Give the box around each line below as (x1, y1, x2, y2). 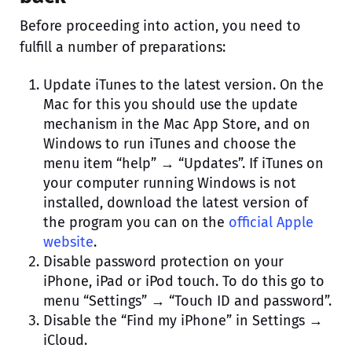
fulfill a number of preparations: (20, 38, 225, 56)
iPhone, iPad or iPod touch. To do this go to (43, 272, 324, 290)
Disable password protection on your (43, 252, 284, 270)
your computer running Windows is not (43, 174, 296, 192)
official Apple (229, 213, 313, 231)
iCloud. (43, 331, 87, 349)
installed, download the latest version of (43, 193, 308, 211)
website (43, 233, 93, 251)
